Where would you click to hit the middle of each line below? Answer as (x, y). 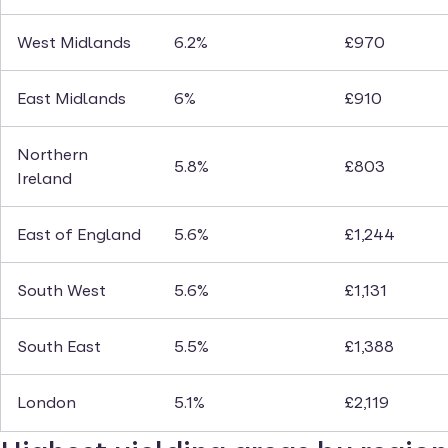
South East (59, 347)
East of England (79, 235)
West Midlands (74, 43)
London (46, 403)
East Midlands (71, 99)
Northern (52, 155)
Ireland (44, 179)
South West (61, 291)
